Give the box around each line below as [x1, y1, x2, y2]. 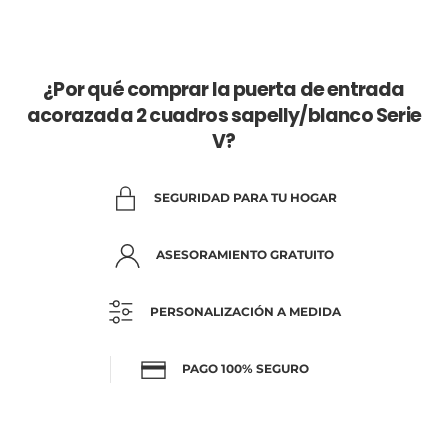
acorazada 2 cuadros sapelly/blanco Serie [26, 101, 421, 129]
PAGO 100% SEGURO [181, 361, 309, 377]
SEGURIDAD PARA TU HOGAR [153, 190, 337, 206]
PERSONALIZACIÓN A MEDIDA [149, 304, 341, 320]
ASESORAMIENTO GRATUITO [156, 247, 334, 263]
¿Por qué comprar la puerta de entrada [43, 75, 405, 103]
